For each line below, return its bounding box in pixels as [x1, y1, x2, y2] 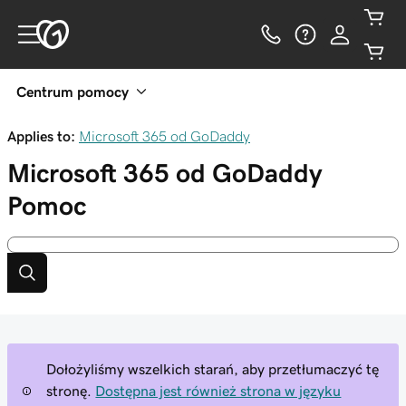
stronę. [46, 383, 92, 398]
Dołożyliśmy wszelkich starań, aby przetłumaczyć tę [46, 362, 380, 376]
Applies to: [7, 129, 75, 143]
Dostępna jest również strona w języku [95, 383, 342, 398]
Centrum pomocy [16, 84, 129, 99]
